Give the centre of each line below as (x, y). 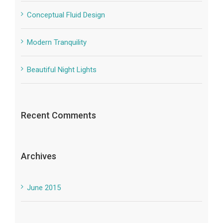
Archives (38, 156)
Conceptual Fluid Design (66, 15)
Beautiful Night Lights (61, 69)
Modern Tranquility (56, 42)
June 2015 (44, 187)
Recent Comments (58, 115)
